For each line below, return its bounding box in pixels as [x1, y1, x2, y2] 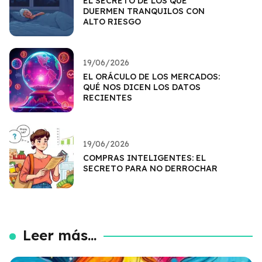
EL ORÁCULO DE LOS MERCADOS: [83, 71, 220, 82]
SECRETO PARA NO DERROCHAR [83, 163, 218, 174]
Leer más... [23, 226, 97, 244]
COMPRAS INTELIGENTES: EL [83, 152, 206, 163]
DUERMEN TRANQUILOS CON [83, 5, 205, 16]
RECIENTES [83, 92, 132, 103]
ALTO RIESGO [83, 16, 141, 27]
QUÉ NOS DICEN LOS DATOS [83, 81, 201, 92]
